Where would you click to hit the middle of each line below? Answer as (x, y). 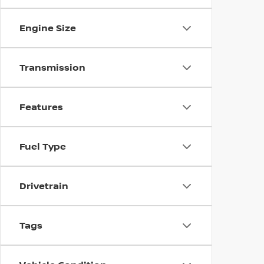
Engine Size (48, 28)
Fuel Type (43, 146)
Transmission (52, 67)
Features (41, 107)
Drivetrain (44, 186)
